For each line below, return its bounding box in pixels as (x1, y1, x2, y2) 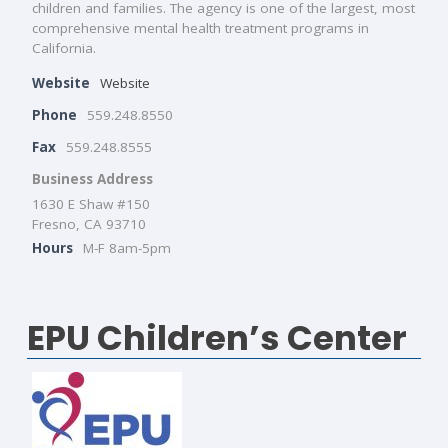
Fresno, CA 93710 (32, 214, 146, 233)
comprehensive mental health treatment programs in (32, 18, 369, 37)
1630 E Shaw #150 (32, 194, 150, 213)
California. (32, 38, 96, 57)
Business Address (32, 169, 153, 188)
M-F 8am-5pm (83, 238, 171, 257)
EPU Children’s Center (27, 313, 407, 362)
